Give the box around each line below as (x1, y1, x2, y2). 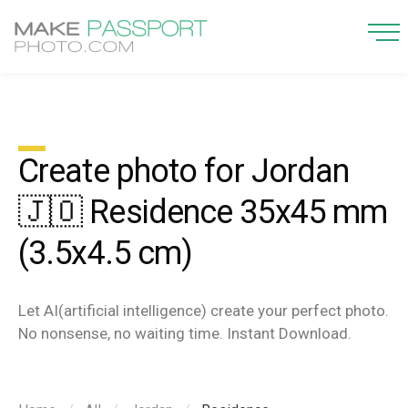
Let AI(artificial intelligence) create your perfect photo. (18, 301, 389, 320)
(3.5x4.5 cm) (18, 234, 193, 272)
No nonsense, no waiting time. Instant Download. (18, 324, 352, 342)
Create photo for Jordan (18, 152, 350, 190)
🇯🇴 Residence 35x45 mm (18, 193, 388, 231)
